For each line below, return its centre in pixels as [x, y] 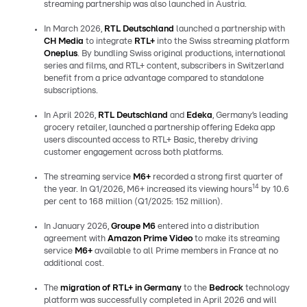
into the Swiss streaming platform [222, 41]
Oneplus [61, 53]
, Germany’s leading [250, 115]
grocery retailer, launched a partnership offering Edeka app [159, 127]
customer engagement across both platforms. [134, 152]
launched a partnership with [230, 29]
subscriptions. [71, 90]
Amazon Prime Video [150, 238]
